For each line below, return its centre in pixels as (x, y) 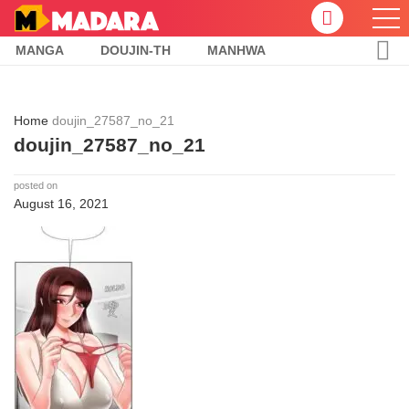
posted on (36, 186)
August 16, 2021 (61, 204)
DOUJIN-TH (136, 50)
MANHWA (236, 50)
